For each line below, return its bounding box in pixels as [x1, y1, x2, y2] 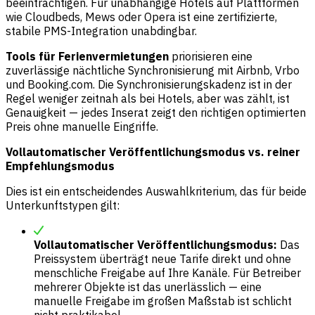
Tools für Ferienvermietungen [6, 49, 169, 63]
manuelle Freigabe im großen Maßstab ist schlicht [34, 293, 292, 308]
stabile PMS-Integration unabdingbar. [6, 23, 197, 38]
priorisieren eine [169, 49, 252, 63]
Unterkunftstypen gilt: [6, 198, 120, 212]
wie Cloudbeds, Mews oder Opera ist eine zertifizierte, [6, 9, 277, 24]
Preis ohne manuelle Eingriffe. [6, 119, 158, 134]
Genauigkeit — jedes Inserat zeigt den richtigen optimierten [6, 105, 306, 120]
